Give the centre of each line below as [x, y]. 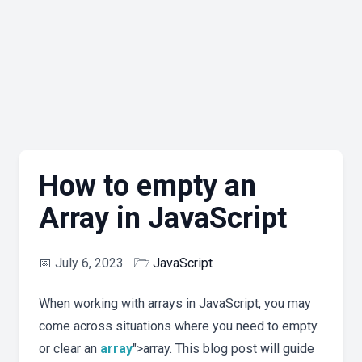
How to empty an [147, 186]
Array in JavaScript [163, 219]
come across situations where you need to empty [178, 326]
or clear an [69, 349]
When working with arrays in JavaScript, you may [175, 304]
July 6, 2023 [89, 263]
